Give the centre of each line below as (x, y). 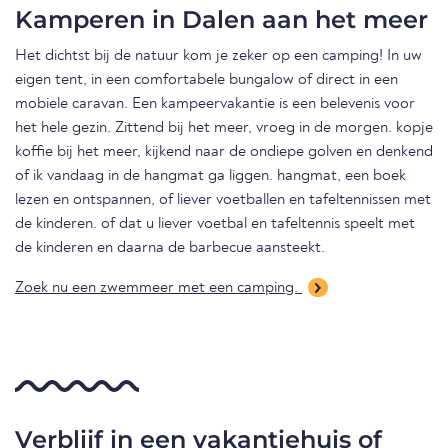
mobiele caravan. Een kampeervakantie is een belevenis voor (215, 104)
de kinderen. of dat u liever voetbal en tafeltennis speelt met (215, 224)
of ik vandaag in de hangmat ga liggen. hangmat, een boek (210, 176)
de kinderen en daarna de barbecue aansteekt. (170, 248)
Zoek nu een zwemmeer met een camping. (158, 288)
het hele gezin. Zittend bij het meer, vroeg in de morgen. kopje (224, 128)
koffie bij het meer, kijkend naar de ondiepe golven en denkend (224, 152)
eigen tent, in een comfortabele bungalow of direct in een (206, 80)
